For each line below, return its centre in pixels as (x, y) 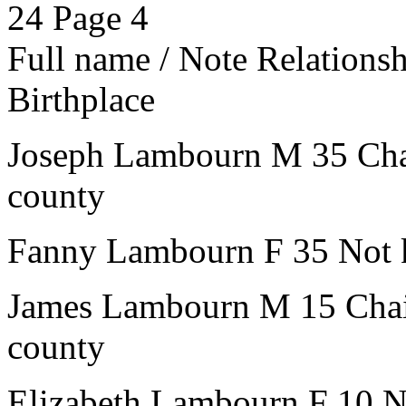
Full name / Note (127, 58)
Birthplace (81, 99)
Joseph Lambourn (135, 155)
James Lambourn (129, 306)
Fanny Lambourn (131, 251)
